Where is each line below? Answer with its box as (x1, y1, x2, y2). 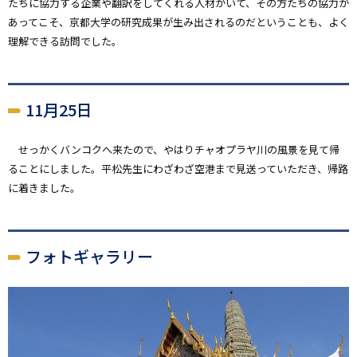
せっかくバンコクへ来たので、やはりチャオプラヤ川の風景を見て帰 (8, 142, 339, 158)
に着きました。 (8, 180, 80, 196)
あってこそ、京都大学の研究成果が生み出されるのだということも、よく (8, 14, 349, 30)
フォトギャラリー (25, 245, 153, 269)
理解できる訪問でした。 (8, 33, 122, 49)
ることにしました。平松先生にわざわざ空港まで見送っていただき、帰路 (8, 161, 348, 177)
